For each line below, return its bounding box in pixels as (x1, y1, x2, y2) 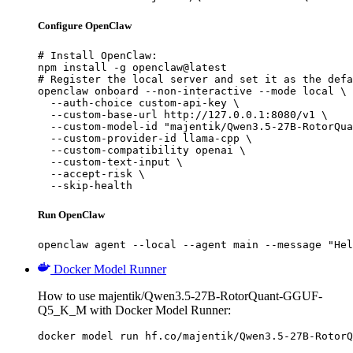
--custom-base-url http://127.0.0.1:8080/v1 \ (38, 109, 328, 121)
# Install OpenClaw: (38, 50, 158, 62)
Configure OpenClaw (38, 19, 132, 32)
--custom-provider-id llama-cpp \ (38, 132, 252, 145)
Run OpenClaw (38, 209, 105, 221)
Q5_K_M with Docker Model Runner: (38, 303, 231, 318)
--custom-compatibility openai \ (38, 144, 246, 157)
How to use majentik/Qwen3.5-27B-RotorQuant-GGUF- (38, 289, 322, 303)
